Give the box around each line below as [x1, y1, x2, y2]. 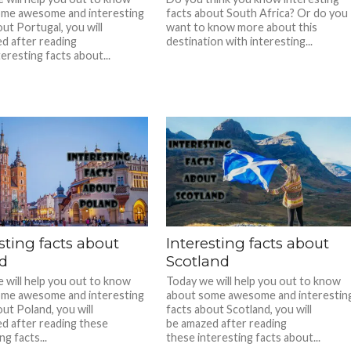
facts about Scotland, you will [166, 302, 313, 316]
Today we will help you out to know [166, 274, 342, 288]
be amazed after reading [166, 317, 288, 330]
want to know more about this [166, 20, 318, 34]
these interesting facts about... [166, 331, 321, 344]
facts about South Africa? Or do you [166, 6, 349, 20]
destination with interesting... [166, 34, 313, 48]
